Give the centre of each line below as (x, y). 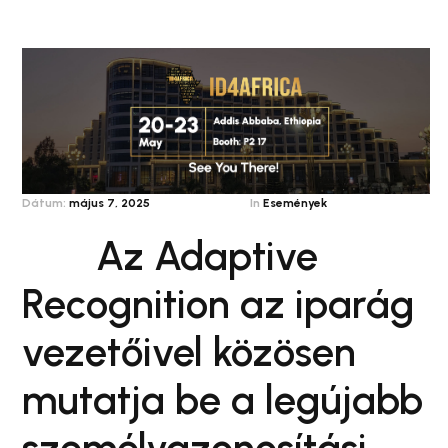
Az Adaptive (206, 256)
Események (295, 203)
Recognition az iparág (218, 304)
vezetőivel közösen (189, 352)
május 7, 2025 (109, 203)
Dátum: (44, 203)
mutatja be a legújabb (222, 400)
